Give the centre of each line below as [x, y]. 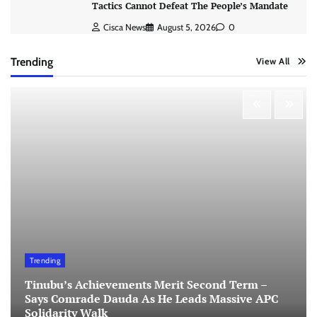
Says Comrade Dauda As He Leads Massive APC [151, 298]
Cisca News [124, 27]
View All [273, 61]
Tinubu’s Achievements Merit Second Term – [146, 284]
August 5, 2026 [186, 27]
